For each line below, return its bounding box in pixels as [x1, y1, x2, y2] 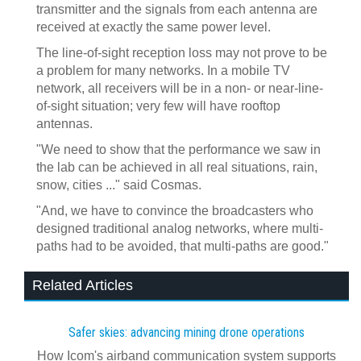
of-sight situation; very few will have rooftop [36, 99, 280, 113]
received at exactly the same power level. [36, 20, 271, 34]
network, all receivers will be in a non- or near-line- [36, 81, 323, 95]
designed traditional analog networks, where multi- [36, 222, 323, 235]
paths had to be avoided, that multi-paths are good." [36, 239, 329, 253]
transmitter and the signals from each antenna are [36, 2, 317, 16]
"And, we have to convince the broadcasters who [36, 204, 313, 218]
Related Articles [32, 277, 133, 293]
